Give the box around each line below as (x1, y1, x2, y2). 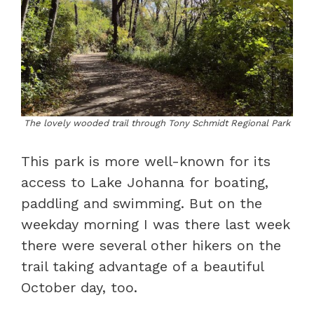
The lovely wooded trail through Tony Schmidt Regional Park (24, 118, 290, 128)
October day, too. (21, 279, 137, 296)
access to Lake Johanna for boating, (21, 174, 268, 191)
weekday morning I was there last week (21, 216, 290, 233)
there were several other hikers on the (21, 237, 281, 254)
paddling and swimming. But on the (21, 195, 262, 212)
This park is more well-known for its (21, 153, 271, 170)
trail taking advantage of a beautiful (21, 258, 264, 275)
